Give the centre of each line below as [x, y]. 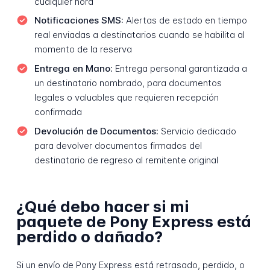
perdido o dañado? [89, 236]
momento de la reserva [83, 49]
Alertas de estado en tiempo [185, 20]
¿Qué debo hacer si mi [102, 206]
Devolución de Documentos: [96, 131]
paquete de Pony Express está [133, 221]
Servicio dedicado [197, 131]
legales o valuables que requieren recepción [126, 97]
